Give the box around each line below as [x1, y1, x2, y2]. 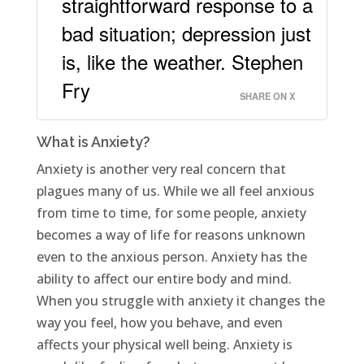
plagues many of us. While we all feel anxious [36, 182, 314, 201]
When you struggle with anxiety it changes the [36, 292, 325, 310]
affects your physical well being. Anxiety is [36, 336, 292, 354]
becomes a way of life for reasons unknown [36, 226, 305, 245]
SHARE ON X [240, 89, 296, 103]
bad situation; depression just [61, 19, 311, 48]
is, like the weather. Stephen [61, 47, 303, 76]
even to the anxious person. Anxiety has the [36, 248, 307, 266]
